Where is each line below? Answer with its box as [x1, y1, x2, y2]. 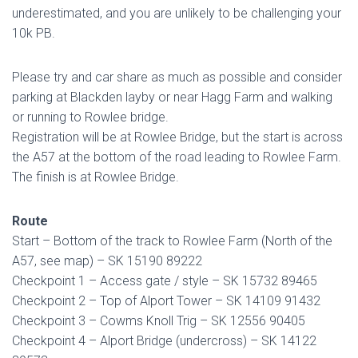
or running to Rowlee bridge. [12, 109, 169, 125]
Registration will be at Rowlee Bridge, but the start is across [12, 129, 343, 145]
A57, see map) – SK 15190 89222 [12, 253, 202, 268]
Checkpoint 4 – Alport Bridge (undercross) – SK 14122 [12, 333, 316, 348]
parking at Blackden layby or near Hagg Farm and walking [12, 89, 332, 105]
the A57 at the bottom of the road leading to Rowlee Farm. [12, 149, 344, 165]
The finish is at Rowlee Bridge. [12, 169, 182, 185]
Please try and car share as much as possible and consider [12, 70, 342, 85]
